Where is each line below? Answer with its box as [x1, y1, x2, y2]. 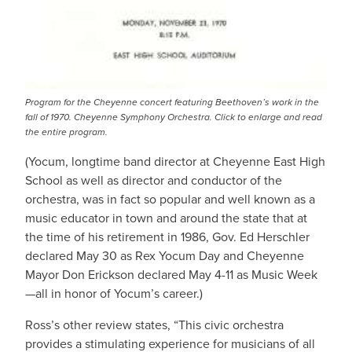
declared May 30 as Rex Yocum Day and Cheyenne [25, 247, 304, 265]
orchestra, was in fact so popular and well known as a [25, 190, 315, 208]
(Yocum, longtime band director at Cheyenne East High [25, 152, 325, 170]
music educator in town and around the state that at [25, 209, 307, 227]
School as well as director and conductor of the [25, 171, 282, 189]
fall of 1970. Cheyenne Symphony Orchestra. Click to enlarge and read [25, 110, 322, 124]
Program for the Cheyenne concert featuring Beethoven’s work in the [25, 95, 319, 109]
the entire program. [25, 125, 110, 139]
